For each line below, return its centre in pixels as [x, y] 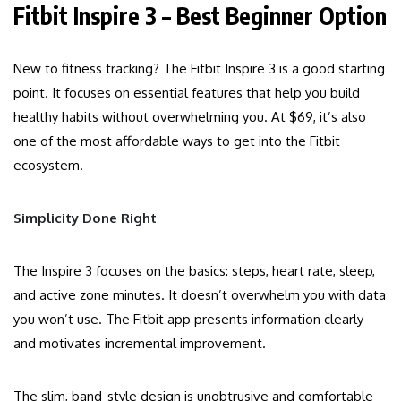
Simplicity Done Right [85, 218]
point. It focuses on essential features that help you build [187, 93]
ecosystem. [48, 166]
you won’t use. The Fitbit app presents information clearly [188, 320]
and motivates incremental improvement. [140, 344]
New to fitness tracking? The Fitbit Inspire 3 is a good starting [199, 69]
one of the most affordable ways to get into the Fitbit [177, 141]
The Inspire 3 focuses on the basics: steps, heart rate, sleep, [194, 271]
